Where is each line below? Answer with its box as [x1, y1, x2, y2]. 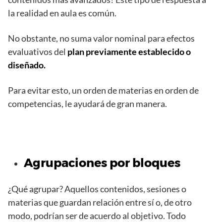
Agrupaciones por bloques [24, 155, 180, 170]
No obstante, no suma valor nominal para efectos [8, 32, 195, 44]
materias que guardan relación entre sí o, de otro [8, 196, 192, 208]
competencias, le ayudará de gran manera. [8, 98, 167, 109]
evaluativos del [8, 46, 67, 57]
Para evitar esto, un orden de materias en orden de [8, 84, 199, 96]
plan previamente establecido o [67, 46, 191, 57]
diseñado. [8, 59, 46, 70]
